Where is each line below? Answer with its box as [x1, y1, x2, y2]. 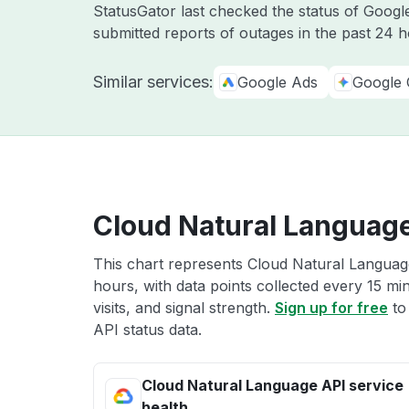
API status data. [93, 320, 202, 339]
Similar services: [93, 72, 214, 91]
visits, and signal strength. [93, 299, 275, 317]
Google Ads [237, 73, 318, 91]
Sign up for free [275, 299, 388, 317]
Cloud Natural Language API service [142, 376, 404, 394]
